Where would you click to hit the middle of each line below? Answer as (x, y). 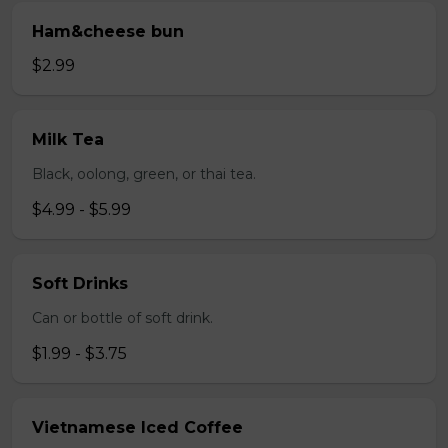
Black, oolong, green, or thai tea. (144, 174)
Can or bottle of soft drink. (122, 318)
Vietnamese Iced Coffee (137, 427)
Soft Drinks (80, 283)
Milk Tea (68, 139)
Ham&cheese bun (108, 31)
